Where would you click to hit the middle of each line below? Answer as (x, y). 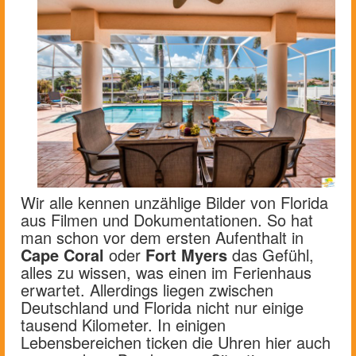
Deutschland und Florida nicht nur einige (162, 307)
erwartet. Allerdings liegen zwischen (147, 289)
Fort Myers (186, 254)
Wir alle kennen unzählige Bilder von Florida (174, 202)
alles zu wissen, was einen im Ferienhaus (166, 272)
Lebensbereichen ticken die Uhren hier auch (176, 342)
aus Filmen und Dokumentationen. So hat (167, 219)
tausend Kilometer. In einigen (123, 324)
